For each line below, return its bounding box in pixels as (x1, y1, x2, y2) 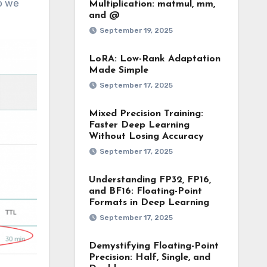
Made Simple (88, 66, 148, 75)
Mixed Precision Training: (88, 109, 203, 119)
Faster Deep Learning (88, 120, 190, 130)
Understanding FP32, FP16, (88, 175, 211, 185)
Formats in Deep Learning (88, 198, 209, 207)
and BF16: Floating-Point (88, 187, 202, 196)
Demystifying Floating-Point (88, 241, 219, 251)
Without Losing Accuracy (88, 132, 204, 141)
